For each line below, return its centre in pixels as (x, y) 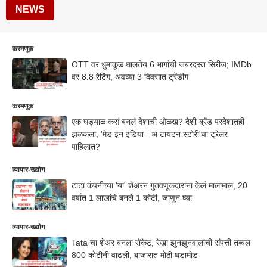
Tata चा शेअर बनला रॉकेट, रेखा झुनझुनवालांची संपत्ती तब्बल (161, 242)
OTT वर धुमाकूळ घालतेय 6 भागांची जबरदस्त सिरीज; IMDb (162, 64)
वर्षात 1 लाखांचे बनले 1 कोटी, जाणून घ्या (132, 198)
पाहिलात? (86, 146)
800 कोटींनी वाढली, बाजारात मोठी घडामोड (137, 255)
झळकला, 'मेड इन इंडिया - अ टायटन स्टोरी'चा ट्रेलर (150, 134)
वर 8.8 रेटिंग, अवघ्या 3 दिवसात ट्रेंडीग (135, 77)
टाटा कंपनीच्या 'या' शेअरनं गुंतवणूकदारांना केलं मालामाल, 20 (159, 185)
